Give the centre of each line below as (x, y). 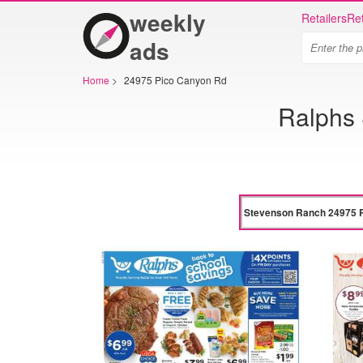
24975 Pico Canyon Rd (175, 80)
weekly (168, 22)
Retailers (324, 18)
